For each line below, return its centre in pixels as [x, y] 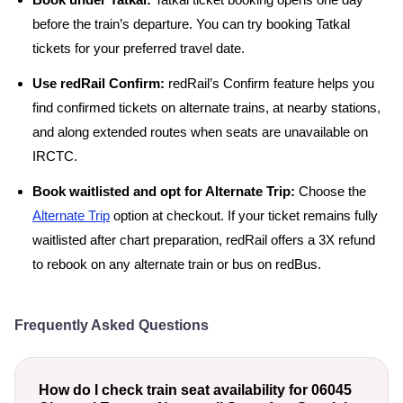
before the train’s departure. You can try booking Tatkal [191, 24]
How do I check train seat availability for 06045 [196, 390]
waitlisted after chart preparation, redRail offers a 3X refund [204, 240]
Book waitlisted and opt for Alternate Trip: [164, 192]
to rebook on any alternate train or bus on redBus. [177, 264]
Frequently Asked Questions [112, 325]
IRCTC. [55, 157]
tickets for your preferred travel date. [140, 49]
